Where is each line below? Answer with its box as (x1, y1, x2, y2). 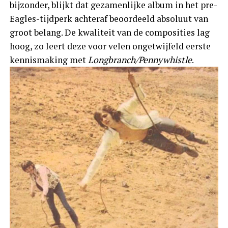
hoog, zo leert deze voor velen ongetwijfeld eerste (9, 40, 211, 52)
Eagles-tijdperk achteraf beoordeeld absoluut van (9, 12, 208, 24)
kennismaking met (9, 53, 88, 66)
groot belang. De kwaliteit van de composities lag (9, 26, 210, 38)
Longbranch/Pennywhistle (88, 53, 192, 66)
